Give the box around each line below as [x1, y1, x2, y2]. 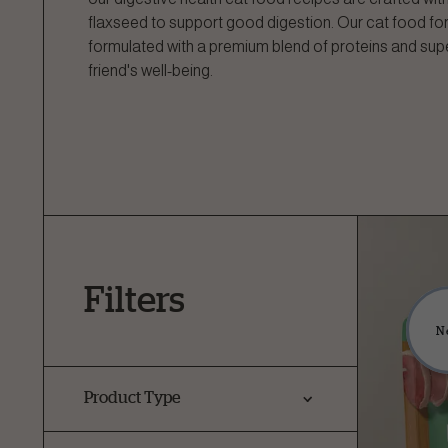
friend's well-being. [88, 62, 213, 79]
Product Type [84, 388, 180, 406]
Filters [84, 277, 185, 319]
